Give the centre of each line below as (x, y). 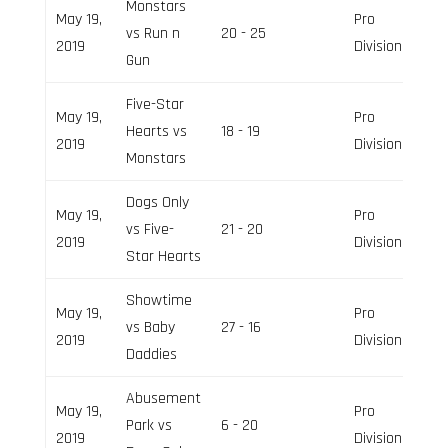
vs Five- (149, 229)
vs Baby (150, 327)
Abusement (163, 398)
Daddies (151, 354)
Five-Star (154, 104)
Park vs (148, 425)
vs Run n (152, 33)
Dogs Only (157, 202)
